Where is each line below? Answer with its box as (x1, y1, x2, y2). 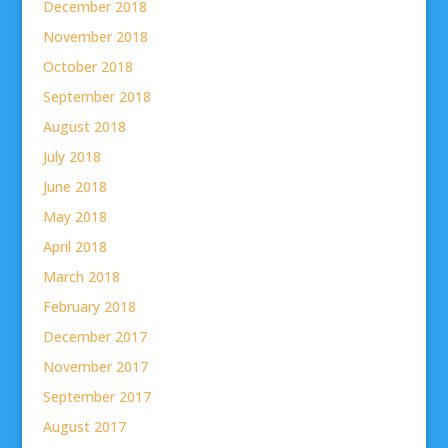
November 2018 (42, 27, 148, 47)
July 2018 (42, 147, 101, 167)
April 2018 (42, 237, 107, 257)
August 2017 (42, 417, 126, 437)
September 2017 (42, 387, 151, 407)
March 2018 (42, 267, 120, 287)
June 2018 (42, 177, 107, 197)
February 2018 (42, 297, 136, 317)
